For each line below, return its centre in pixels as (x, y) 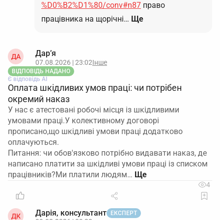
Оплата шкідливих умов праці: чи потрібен (95, 88)
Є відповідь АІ (27, 79)
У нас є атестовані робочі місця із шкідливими (94, 110)
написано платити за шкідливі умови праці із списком (108, 164)
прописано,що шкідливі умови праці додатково (95, 131)
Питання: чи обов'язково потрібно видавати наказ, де (107, 153)
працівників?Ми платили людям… (70, 175)
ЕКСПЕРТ (124, 213)
